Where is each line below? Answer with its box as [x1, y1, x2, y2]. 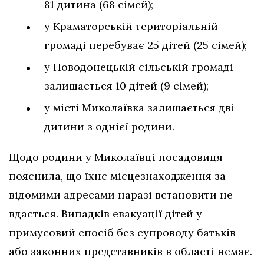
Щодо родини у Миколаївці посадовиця [9, 150, 223, 164]
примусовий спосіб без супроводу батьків [9, 226, 236, 240]
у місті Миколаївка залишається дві [44, 101, 235, 115]
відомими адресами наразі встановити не [9, 188, 233, 202]
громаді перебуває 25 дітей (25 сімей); [44, 38, 247, 52]
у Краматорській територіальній [44, 19, 218, 34]
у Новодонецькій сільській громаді [44, 60, 233, 74]
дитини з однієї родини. [44, 120, 174, 134]
